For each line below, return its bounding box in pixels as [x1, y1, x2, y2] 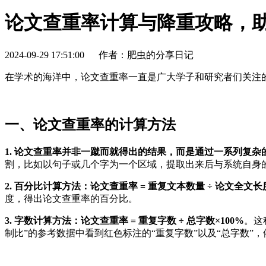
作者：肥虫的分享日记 [99, 49, 194, 60]
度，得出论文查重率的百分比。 [5, 194, 138, 204]
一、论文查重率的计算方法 [5, 117, 176, 133]
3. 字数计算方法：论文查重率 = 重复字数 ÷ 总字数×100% [5, 216, 244, 226]
